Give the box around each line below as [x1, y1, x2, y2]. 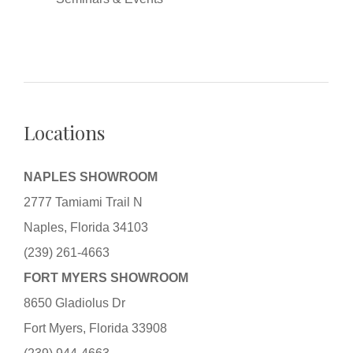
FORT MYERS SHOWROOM [24, 270, 189, 284]
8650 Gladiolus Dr [24, 295, 126, 310]
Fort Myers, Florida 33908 [24, 321, 168, 335]
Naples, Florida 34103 [24, 220, 149, 234]
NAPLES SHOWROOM [24, 169, 158, 184]
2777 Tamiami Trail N [24, 195, 143, 209]
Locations [24, 119, 106, 145]
